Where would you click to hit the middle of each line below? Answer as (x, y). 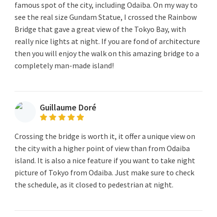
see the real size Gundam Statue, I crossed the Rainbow (106, 17)
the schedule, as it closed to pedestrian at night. (94, 184)
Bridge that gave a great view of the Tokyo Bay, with (100, 29)
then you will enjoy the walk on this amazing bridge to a (107, 53)
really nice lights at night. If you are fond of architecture (107, 41)
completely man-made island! (64, 65)
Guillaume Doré (68, 108)
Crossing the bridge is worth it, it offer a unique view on (105, 136)
